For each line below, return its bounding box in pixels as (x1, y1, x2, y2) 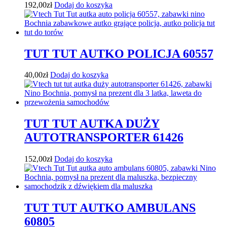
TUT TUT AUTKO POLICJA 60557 (24, 47, 213, 60)
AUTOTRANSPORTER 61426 (24, 131, 183, 144)
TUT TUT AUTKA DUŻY (24, 117, 160, 131)
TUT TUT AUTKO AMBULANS (24, 201, 196, 215)
